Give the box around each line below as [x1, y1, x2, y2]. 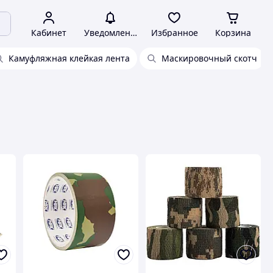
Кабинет [31, 27, 66, 38]
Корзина [214, 27, 251, 38]
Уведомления [83, 27, 141, 38]
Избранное [151, 27, 198, 38]
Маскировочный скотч [161, 52, 257, 64]
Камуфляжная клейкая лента [9, 52, 130, 64]
